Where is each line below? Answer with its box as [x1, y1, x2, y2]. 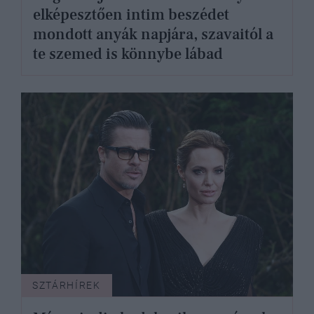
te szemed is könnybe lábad [33, 44, 223, 64]
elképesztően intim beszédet [33, 5, 229, 25]
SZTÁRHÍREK [32, 280, 101, 292]
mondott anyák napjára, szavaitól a [33, 25, 273, 45]
